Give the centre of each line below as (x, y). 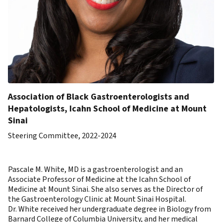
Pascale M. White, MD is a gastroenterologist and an (95, 169)
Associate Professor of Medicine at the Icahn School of (99, 179)
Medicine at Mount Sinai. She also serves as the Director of (105, 189)
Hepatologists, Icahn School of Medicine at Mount (107, 109)
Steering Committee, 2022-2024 (62, 136)
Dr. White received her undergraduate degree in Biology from (110, 209)
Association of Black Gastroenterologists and (99, 97)
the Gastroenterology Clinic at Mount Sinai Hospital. (97, 199)
